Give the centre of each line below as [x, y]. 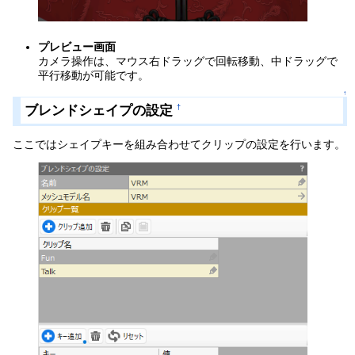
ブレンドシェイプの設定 [99, 110]
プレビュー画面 [77, 47]
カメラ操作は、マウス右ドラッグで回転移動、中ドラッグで [188, 61]
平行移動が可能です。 [94, 76]
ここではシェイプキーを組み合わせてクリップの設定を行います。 [179, 145]
